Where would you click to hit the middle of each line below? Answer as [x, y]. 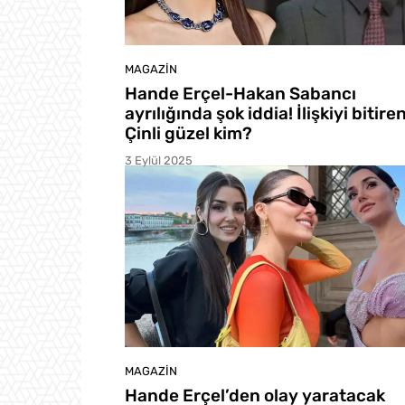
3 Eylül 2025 [159, 160]
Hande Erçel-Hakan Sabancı [240, 93]
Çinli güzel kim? [188, 133]
